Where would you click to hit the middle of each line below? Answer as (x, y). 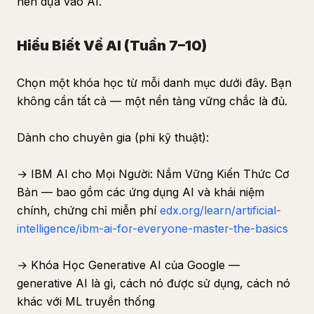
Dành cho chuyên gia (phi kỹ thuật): (113, 137)
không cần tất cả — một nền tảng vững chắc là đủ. (152, 101)
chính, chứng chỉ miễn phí (88, 210)
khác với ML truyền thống (86, 301)
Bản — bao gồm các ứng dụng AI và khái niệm (141, 192)
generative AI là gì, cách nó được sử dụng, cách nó (153, 283)
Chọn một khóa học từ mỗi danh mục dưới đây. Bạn (154, 83)
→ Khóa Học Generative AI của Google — (128, 265)
